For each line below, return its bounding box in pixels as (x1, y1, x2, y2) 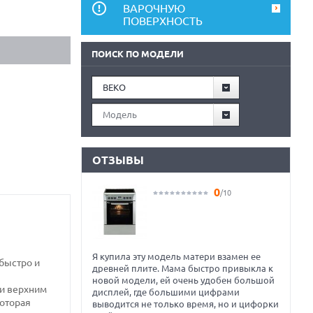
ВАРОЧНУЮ (123, 2, 185, 15)
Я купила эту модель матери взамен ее (92, 252, 261, 261)
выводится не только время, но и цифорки (92, 299, 279, 309)
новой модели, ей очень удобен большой (92, 275, 275, 285)
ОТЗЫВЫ (92, 154, 144, 166)
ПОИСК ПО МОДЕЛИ (92, 49, 184, 59)
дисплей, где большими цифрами (92, 287, 240, 297)
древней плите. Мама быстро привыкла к (92, 263, 273, 273)
